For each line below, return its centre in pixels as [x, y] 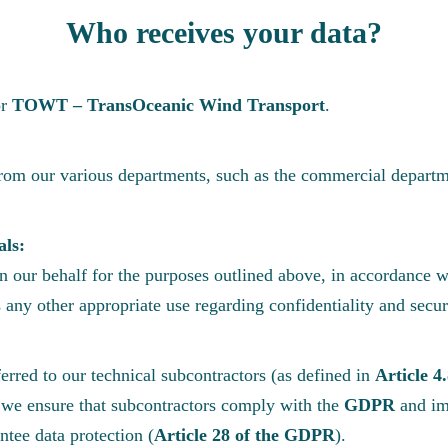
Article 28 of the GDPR [244, 435]
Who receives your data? [224, 32]
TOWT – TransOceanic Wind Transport [168, 105]
